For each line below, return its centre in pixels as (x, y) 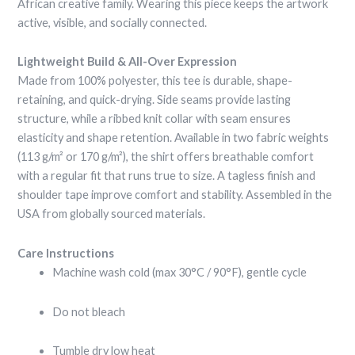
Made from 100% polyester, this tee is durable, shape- (155, 81)
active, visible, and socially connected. (113, 22)
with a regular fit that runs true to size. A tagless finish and (167, 176)
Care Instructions (66, 254)
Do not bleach (89, 311)
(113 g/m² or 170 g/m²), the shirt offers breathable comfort (166, 157)
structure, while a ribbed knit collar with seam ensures (155, 119)
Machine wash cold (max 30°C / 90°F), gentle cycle (180, 273)
